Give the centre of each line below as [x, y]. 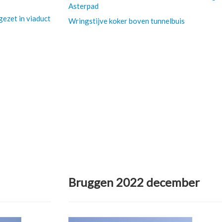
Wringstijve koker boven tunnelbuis [126, 21]
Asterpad [83, 6]
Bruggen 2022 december [134, 182]
